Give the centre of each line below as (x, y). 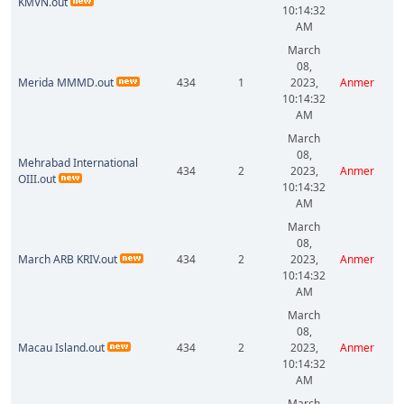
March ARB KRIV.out (68, 259)
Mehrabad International (78, 163)
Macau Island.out (61, 348)
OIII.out (37, 179)
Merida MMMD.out (66, 83)
